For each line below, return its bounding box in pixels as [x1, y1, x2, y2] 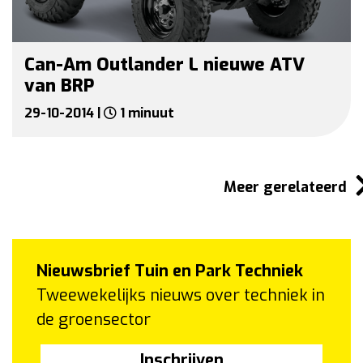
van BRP [24, 73, 94, 97]
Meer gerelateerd [224, 177, 351, 197]
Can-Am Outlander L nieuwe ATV [24, 52, 305, 76]
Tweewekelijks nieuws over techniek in [36, 284, 325, 306]
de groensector [36, 308, 151, 331]
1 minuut [117, 104, 174, 122]
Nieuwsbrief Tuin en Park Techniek [36, 259, 303, 282]
